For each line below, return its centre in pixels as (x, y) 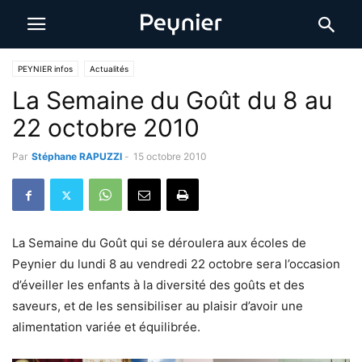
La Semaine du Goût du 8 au (172, 100)
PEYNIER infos (45, 69)
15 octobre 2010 (170, 156)
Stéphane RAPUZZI (77, 156)
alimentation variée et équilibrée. (106, 327)
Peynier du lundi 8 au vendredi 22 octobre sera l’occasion (176, 264)
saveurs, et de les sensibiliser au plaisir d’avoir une (158, 306)
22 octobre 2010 (106, 128)
